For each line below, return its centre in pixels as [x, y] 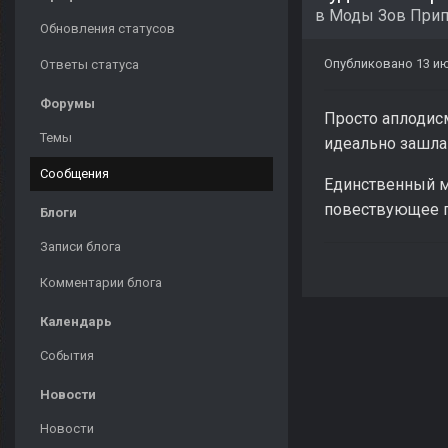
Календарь [76, 322]
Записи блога [80, 247]
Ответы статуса [89, 65]
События [67, 356]
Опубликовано [370, 64]
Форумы [67, 104]
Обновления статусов [107, 29]
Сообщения [74, 174]
